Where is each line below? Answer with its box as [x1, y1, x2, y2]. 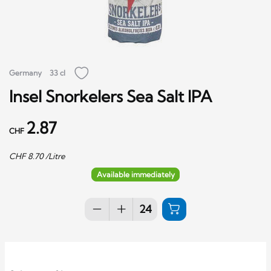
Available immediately [96, 169, 175, 179]
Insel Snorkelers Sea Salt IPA [9, 86, 212, 106]
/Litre [44, 151, 65, 161]
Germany [9, 68, 42, 78]
